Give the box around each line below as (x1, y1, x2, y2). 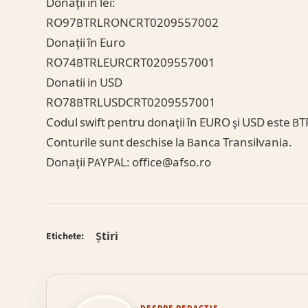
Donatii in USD (46, 74, 123, 91)
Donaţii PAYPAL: (46, 154, 133, 171)
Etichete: (46, 230, 85, 244)
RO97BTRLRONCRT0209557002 (46, 14, 219, 32)
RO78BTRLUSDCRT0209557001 (46, 94, 217, 111)
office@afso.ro (132, 154, 212, 171)
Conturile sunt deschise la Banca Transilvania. (46, 134, 293, 151)
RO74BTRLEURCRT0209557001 (46, 54, 216, 71)
